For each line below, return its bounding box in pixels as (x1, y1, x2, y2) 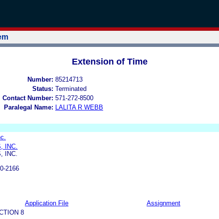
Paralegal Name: (4, 103, 53, 111)
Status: (32, 85, 53, 92)
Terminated (55, 85, 87, 92)
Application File (25, 199, 68, 207)
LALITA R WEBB (55, 103, 103, 111)
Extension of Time (71, 56, 148, 66)
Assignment (147, 199, 180, 207)
